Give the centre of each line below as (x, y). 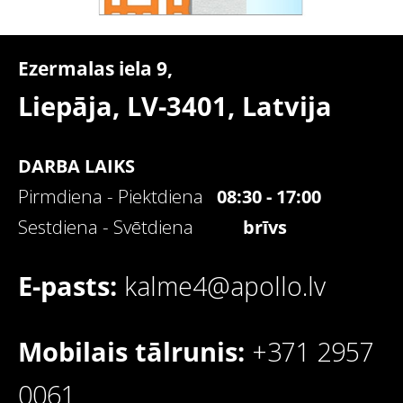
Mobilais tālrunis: (135, 352)
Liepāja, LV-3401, (130, 106)
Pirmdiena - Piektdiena (111, 197)
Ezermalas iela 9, (95, 69)
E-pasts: (71, 286)
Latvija (287, 106)
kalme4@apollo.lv (225, 286)
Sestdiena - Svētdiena (130, 227)
